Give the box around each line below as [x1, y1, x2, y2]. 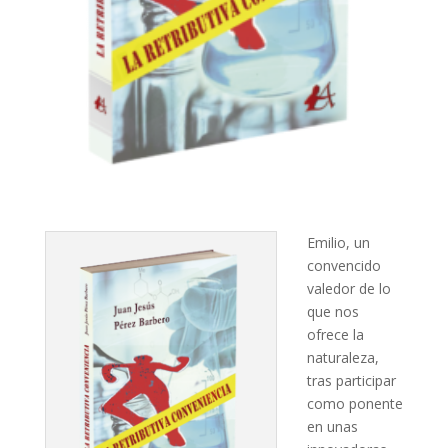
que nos [306, 301, 359, 321]
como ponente [306, 393, 403, 413]
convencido [306, 255, 381, 275]
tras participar [306, 370, 396, 390]
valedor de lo [306, 278, 391, 298]
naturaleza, [306, 347, 379, 367]
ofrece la [306, 324, 364, 344]
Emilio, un [306, 232, 370, 252]
